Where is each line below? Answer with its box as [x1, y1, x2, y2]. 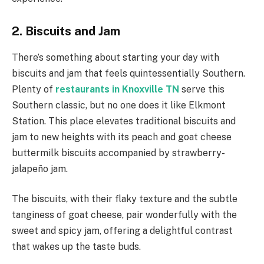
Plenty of [12, 83, 55, 95]
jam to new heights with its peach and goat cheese [12, 131, 232, 143]
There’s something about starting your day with [12, 51, 219, 63]
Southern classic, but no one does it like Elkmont [12, 99, 226, 111]
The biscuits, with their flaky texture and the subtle [12, 193, 237, 205]
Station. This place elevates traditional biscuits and [12, 115, 236, 127]
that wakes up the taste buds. [12, 241, 143, 253]
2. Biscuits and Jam [12, 24, 120, 39]
